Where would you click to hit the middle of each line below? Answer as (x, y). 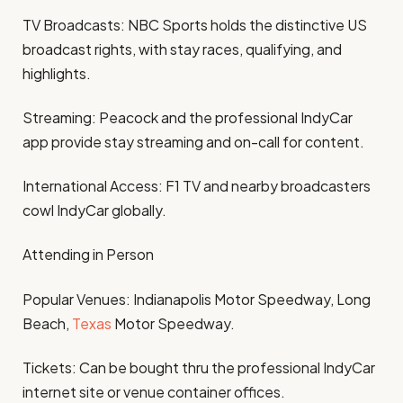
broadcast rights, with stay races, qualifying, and (182, 49)
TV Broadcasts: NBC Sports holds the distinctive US (195, 24)
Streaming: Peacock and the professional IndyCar (188, 117)
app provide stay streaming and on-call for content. (193, 141)
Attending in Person (88, 255)
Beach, (47, 323)
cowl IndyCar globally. (94, 210)
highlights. (57, 73)
